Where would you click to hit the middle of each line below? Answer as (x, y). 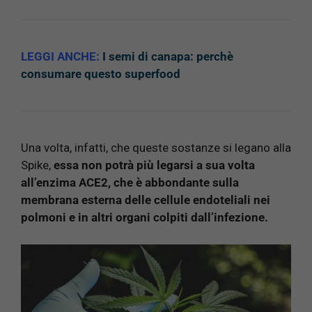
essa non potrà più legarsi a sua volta (153, 165)
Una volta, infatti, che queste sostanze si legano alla (156, 148)
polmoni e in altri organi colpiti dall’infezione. (145, 218)
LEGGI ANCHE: (62, 57)
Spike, (36, 165)
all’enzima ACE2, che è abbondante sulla (130, 183)
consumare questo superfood (101, 74)
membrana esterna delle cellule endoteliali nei (146, 200)
